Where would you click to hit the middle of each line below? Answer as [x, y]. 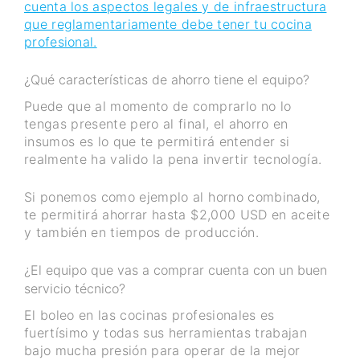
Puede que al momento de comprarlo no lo [158, 106]
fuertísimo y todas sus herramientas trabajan [166, 333]
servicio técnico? [75, 289]
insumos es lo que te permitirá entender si [157, 142]
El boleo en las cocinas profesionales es [149, 315]
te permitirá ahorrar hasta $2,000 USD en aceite [177, 215]
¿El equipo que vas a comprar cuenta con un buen [176, 270]
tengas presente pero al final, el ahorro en [156, 124]
